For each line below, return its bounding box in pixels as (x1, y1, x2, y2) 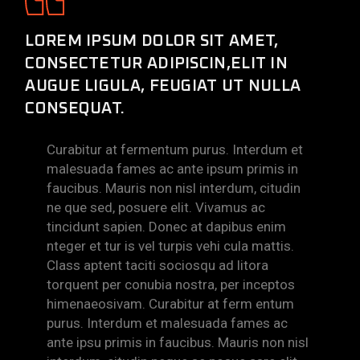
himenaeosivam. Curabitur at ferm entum (47, 296, 295, 313)
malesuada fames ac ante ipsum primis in (47, 161, 299, 178)
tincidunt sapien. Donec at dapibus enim (47, 219, 287, 235)
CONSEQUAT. (25, 100, 125, 117)
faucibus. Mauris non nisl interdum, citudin (47, 180, 301, 197)
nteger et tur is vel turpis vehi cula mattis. (47, 238, 295, 255)
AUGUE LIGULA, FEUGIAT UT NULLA (25, 78, 301, 95)
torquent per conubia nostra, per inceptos (47, 276, 296, 293)
